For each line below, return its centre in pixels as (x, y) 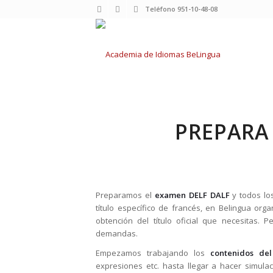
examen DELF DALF (192, 195)
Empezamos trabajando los (153, 253)
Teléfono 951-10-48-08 (181, 9)
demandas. (117, 234)
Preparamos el (125, 195)
